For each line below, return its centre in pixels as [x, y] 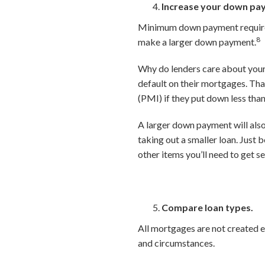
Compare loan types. [208, 207]
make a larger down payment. [197, 42]
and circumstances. [177, 243]
